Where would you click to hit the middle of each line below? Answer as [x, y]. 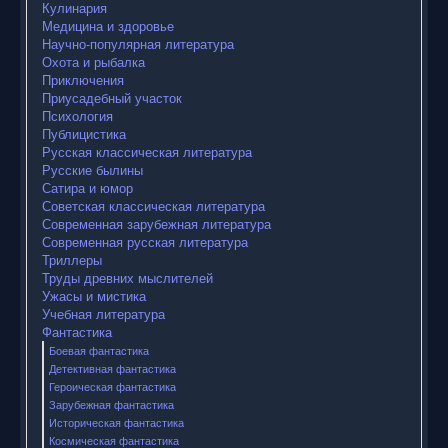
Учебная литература [103, 314]
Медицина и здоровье [108, 26]
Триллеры [72, 260]
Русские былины [92, 170]
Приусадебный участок [112, 98]
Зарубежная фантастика [111, 404]
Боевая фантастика [99, 350]
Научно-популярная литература [138, 44]
